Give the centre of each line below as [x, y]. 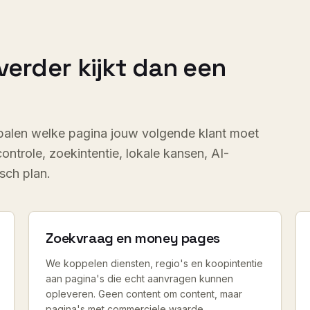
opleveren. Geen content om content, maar [144, 294]
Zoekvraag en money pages [133, 238]
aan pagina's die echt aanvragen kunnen [140, 279]
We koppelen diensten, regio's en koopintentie [155, 263]
